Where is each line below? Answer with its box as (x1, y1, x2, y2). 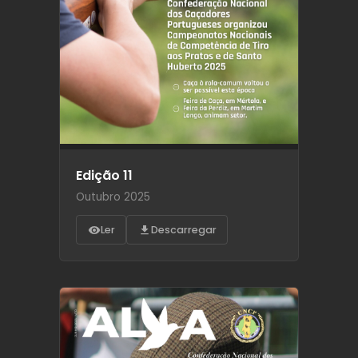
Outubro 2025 (76, 189, 150, 205)
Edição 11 (76, 166, 133, 185)
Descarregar (150, 222, 217, 237)
